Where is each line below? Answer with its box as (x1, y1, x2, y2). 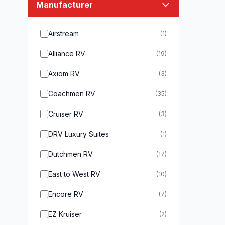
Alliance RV (48, 49, 85, 58)
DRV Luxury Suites (48, 130, 109, 138)
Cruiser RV (48, 109, 83, 118)
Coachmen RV (48, 89, 95, 98)
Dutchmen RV (48, 150, 93, 158)
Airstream (48, 29, 79, 38)
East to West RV (48, 170, 100, 178)
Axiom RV (48, 69, 80, 78)
